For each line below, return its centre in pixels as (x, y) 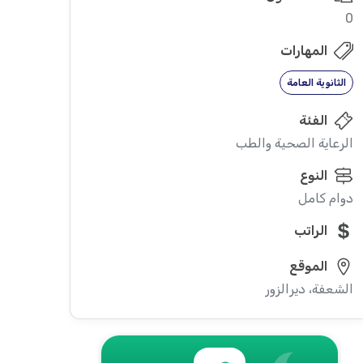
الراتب (310, 231)
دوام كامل (325, 198)
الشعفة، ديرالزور (309, 289)
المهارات (303, 51)
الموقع (308, 266)
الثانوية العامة (316, 83)
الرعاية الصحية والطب (294, 143)
